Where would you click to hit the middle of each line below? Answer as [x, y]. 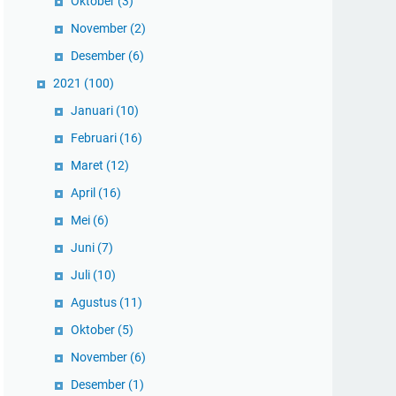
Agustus [95, 302]
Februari [95, 138]
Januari [93, 110]
